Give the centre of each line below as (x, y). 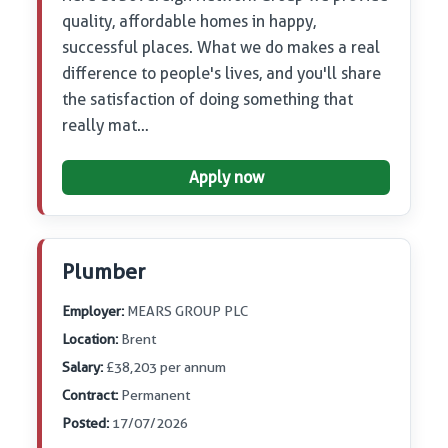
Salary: (83, 367)
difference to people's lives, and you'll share (222, 74)
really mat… (106, 126)
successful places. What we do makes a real (221, 48)
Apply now (226, 178)
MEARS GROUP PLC (186, 311)
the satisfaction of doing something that (208, 100)
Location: (90, 339)
